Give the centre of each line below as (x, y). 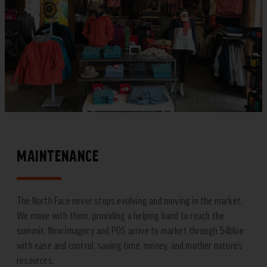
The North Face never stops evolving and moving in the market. (130, 201)
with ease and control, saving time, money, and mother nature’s (130, 246)
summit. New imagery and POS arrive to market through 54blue (130, 231)
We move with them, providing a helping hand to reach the (121, 216)
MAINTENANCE (58, 156)
